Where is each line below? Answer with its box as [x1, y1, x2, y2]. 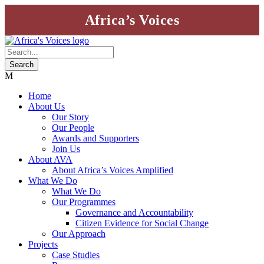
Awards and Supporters [52, 133, 139, 143]
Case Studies [52, 250, 100, 260]
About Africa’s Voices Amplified [52, 165, 173, 175]
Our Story [52, 112, 89, 122]
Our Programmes [52, 197, 115, 207]
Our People [52, 123, 94, 133]
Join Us [52, 144, 80, 154]
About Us [28, 101, 65, 111]
